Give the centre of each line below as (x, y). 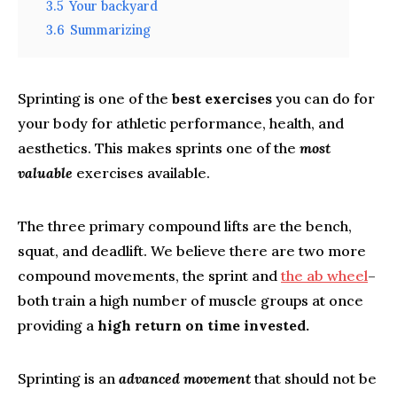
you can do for (323, 98)
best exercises (222, 98)
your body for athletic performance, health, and (181, 123)
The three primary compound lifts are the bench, (185, 226)
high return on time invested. (203, 325)
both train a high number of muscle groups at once (191, 300)
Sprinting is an (68, 378)
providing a (58, 325)
